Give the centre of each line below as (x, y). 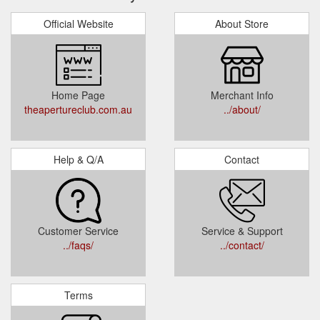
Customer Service (78, 230)
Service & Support (242, 230)
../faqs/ (78, 245)
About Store (242, 23)
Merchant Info (242, 95)
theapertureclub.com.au (78, 109)
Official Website (78, 23)
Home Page (78, 95)
